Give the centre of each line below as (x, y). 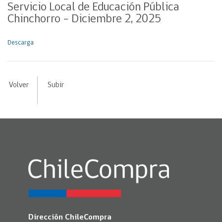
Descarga (21, 43)
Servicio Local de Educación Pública (93, 7)
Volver (19, 85)
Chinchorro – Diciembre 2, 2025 (84, 19)
